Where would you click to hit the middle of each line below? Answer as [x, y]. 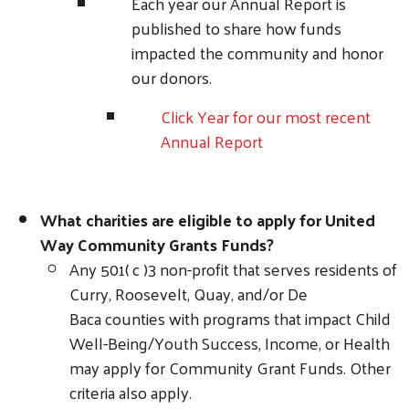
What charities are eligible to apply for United [208, 219]
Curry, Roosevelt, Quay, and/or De [189, 293]
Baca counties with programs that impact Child [230, 318]
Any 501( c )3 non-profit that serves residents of [233, 268]
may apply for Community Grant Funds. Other [230, 367]
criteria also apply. [131, 392]
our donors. [172, 77]
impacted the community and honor [257, 52]
